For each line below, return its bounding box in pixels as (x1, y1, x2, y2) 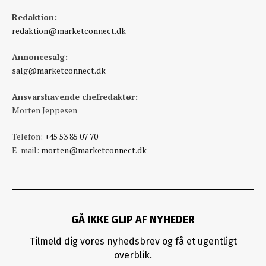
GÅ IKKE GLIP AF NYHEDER (71, 213, 195, 226)
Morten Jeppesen (12, 104, 77, 116)
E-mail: (12, 144, 41, 156)
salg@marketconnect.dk (12, 64, 106, 76)
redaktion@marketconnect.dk (12, 24, 126, 36)
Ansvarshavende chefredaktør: (12, 90, 138, 102)
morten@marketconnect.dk (41, 144, 147, 156)
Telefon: (12, 130, 45, 142)
